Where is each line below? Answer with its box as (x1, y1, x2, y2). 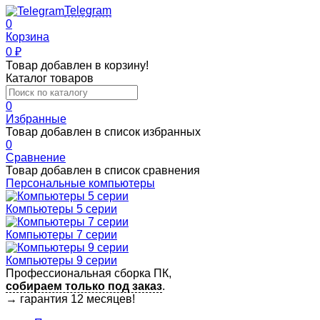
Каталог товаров (6, 71, 94, 84)
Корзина (6, 30, 49, 43)
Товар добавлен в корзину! (6, 59, 149, 71)
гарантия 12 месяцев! (20, 292, 135, 305)
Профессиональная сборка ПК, (6, 266, 171, 279)
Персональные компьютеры (6, 176, 155, 189)
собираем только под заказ (6, 279, 162, 292)
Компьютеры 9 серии (6, 254, 117, 266)
